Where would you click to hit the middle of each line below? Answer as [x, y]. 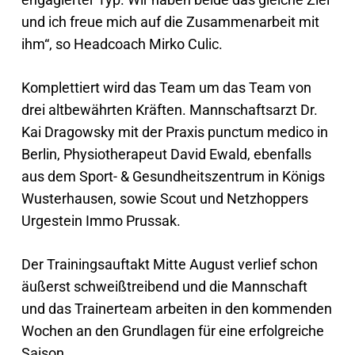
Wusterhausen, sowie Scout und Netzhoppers [164, 198]
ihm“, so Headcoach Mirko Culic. [122, 44]
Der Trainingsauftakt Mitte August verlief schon [169, 264]
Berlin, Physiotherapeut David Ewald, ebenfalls [166, 154]
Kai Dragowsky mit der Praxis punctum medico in [174, 132]
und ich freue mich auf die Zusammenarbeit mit [170, 22]
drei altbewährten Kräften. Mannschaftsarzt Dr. [169, 110]
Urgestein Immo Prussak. [101, 221]
